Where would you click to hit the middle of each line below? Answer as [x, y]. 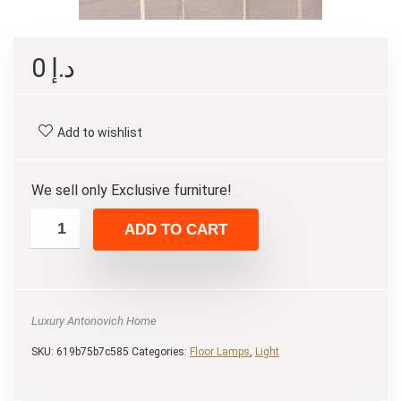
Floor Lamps [220, 352]
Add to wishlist [100, 132]
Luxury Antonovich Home [94, 321]
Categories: [161, 352]
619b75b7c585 [93, 352]
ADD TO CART [176, 230]
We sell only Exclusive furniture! [132, 190]
